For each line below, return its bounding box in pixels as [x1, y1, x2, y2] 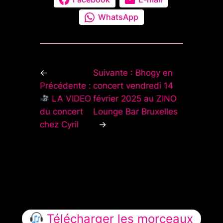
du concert [39, 106, 83, 116]
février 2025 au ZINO [93, 93, 177, 104]
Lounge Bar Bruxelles [93, 106, 178, 116]
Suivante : [93, 67, 135, 78]
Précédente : [39, 80, 91, 91]
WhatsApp [98, 12, 138, 22]
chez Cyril [39, 119, 79, 129]
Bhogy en [135, 67, 173, 78]
